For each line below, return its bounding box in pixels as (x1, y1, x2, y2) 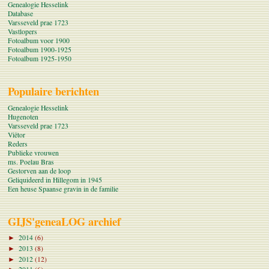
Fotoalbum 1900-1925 (8, 45, 71, 55)
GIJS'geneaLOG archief (8, 213, 121, 229)
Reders (8, 139, 28, 148)
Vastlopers (8, 27, 37, 37)
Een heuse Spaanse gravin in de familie (8, 184, 118, 193)
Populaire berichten (8, 83, 99, 100)
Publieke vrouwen (8, 148, 59, 157)
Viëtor (8, 130, 25, 139)
